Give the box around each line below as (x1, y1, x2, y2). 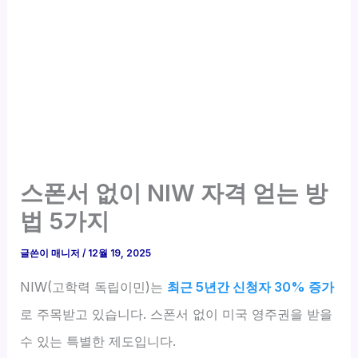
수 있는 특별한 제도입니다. (20, 333, 177, 350)
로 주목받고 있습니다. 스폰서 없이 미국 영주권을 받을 (20, 306, 333, 323)
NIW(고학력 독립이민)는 (20, 279, 168, 296)
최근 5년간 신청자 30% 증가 (167, 279, 335, 296)
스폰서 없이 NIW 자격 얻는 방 (20, 179, 328, 208)
